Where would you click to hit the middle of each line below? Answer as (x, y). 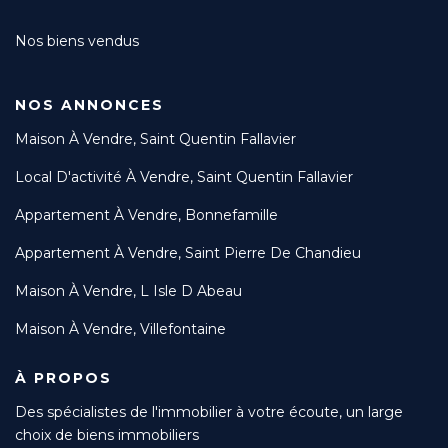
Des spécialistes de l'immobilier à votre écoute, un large (209, 412)
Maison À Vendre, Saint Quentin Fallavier (155, 139)
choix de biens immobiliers (107, 435)
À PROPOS (63, 378)
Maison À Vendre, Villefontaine (120, 329)
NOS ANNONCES (89, 105)
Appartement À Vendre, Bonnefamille (146, 215)
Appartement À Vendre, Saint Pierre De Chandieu (188, 253)
